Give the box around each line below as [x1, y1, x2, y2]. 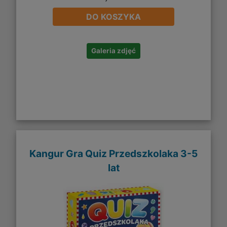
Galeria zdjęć [91, 46, 136, 55]
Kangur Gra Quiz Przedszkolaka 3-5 [29, 147, 198, 160]
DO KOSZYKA [86, 11, 141, 22]
